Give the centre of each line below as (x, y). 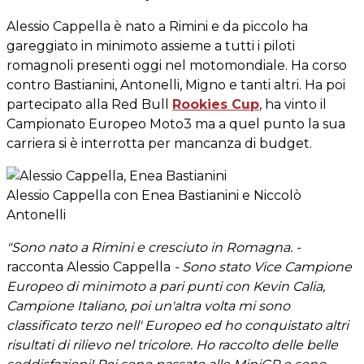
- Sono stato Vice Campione (261, 266)
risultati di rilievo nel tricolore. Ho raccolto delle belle (172, 344)
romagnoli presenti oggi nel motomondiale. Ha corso (177, 65)
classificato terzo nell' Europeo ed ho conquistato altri (178, 325)
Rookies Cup (216, 104)
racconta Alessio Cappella (89, 266)
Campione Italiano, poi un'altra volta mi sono (148, 305)
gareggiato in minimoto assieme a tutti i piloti (151, 45)
